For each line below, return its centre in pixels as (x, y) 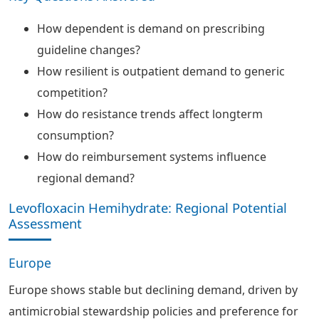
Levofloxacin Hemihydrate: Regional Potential (148, 208)
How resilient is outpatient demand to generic (161, 71)
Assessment (45, 223)
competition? (72, 93)
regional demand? (86, 178)
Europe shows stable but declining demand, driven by (153, 290)
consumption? (75, 135)
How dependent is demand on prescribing (151, 28)
